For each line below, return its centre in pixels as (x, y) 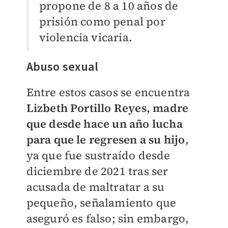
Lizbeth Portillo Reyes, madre (107, 108)
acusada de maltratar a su (95, 187)
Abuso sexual (62, 67)
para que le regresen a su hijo (106, 140)
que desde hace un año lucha (104, 124)
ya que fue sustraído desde (98, 155)
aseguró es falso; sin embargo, (108, 219)
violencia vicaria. (86, 37)
